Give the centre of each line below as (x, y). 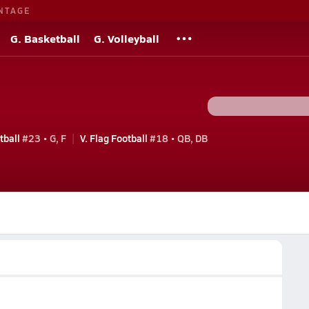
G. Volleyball (127, 38)
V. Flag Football (113, 138)
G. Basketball (45, 38)
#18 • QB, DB (177, 138)
